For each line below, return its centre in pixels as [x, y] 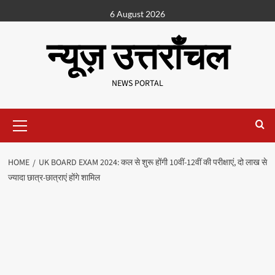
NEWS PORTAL [137, 83]
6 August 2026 [137, 14]
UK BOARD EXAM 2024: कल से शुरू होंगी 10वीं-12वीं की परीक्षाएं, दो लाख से [153, 163]
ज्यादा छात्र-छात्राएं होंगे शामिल [54, 178]
